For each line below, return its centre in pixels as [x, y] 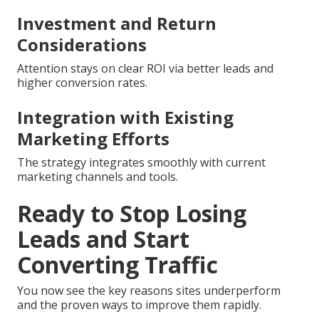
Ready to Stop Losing [132, 213]
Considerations [82, 44]
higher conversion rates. [82, 82]
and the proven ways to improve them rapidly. [139, 304]
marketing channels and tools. [98, 176]
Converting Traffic [117, 264]
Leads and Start [103, 239]
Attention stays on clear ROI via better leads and [145, 68]
